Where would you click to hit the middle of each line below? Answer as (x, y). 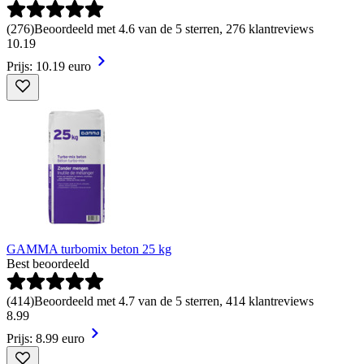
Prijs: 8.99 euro (45, 338)
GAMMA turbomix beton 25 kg (89, 249)
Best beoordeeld (48, 263)
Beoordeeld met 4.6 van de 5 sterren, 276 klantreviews (174, 28)
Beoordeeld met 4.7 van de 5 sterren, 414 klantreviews (174, 301)
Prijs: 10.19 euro (49, 66)
